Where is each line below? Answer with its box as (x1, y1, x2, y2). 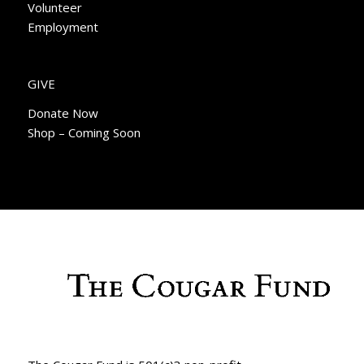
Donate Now (27, 105, 98, 122)
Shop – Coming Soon (27, 124, 141, 141)
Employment (27, 19, 98, 35)
